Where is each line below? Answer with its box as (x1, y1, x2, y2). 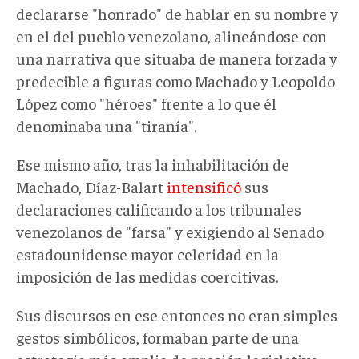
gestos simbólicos (16, 326, 136, 347)
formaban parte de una (139, 326, 299, 347)
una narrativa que (16, 47, 144, 68)
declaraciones (16, 198, 112, 219)
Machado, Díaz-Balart (16, 175, 167, 196)
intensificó (167, 175, 241, 196)
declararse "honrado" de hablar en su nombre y (16, 2, 338, 23)
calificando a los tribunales (112, 198, 301, 219)
